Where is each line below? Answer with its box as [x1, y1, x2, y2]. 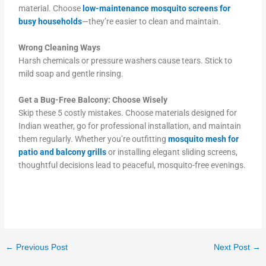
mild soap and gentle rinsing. [18, 69, 124, 79]
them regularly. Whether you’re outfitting [18, 134, 167, 144]
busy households [18, 17, 83, 27]
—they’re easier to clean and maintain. [82, 17, 221, 27]
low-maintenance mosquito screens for [83, 4, 231, 14]
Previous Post [14, 242, 68, 252]
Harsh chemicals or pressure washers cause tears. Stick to [18, 56, 233, 66]
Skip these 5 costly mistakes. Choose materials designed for [18, 107, 237, 118]
